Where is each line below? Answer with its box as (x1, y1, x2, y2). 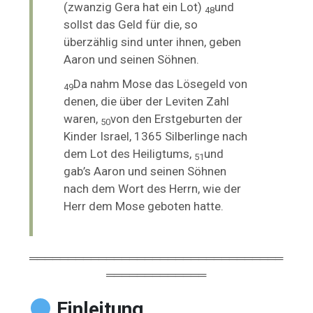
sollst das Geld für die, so (64, 17, 198, 31)
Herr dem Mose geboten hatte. (64, 198, 224, 213)
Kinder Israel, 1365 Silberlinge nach (64, 129, 248, 143)
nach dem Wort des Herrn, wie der (64, 181, 242, 196)
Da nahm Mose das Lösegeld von (73, 76, 248, 91)
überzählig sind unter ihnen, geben (64, 34, 242, 49)
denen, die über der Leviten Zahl (64, 94, 230, 108)
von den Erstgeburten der (110, 111, 243, 126)
